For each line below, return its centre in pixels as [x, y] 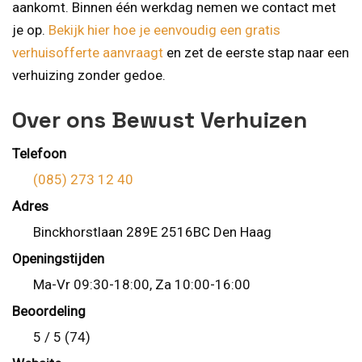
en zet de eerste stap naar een [256, 53]
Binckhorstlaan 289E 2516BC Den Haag [152, 232]
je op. [30, 30]
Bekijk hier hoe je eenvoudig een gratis [164, 30]
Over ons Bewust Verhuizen [160, 119]
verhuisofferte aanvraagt [88, 53]
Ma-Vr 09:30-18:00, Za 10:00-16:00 [141, 285]
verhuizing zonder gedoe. [89, 76]
